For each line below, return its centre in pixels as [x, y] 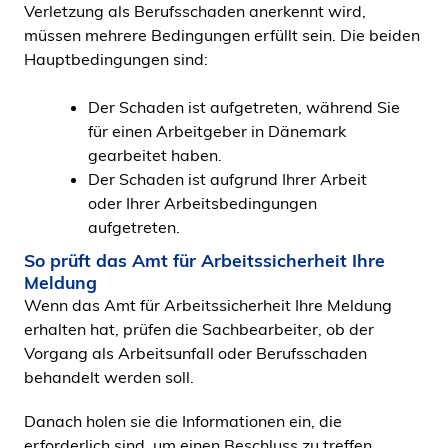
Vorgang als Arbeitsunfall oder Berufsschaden [195, 353]
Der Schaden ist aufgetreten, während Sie [244, 107]
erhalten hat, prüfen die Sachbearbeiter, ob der [199, 329]
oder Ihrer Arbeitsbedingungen [202, 203]
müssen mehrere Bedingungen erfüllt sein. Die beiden [222, 35]
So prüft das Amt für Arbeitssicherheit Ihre [204, 260]
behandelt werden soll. [109, 377]
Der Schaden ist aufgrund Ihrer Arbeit [227, 179]
